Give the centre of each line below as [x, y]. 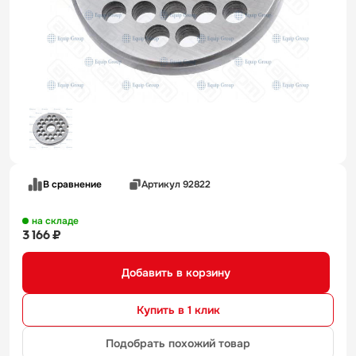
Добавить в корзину [176, 272]
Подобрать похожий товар [178, 343]
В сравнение [72, 184]
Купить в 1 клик [178, 310]
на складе [55, 221]
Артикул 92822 [176, 184]
